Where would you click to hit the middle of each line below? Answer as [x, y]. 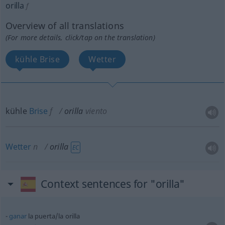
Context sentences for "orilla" [113, 184]
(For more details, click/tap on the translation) [80, 37]
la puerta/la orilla [53, 216]
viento [96, 111]
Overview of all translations [65, 26]
